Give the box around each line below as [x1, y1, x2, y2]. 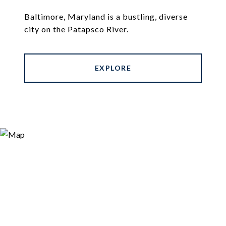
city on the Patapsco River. [24, 24, 129, 34]
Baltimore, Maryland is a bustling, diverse [24, 11, 188, 21]
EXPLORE [94, 63, 132, 72]
